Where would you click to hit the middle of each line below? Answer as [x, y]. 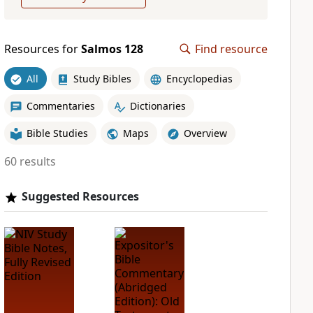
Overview [205, 133]
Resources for [42, 49]
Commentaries [60, 105]
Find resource [231, 49]
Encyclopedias [199, 78]
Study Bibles [102, 78]
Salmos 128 [112, 49]
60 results [30, 161]
